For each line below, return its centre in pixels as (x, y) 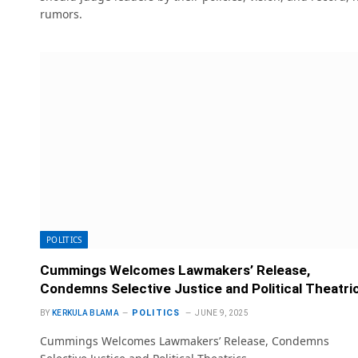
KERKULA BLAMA (85, 313)
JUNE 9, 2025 (222, 313)
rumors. (61, 14)
